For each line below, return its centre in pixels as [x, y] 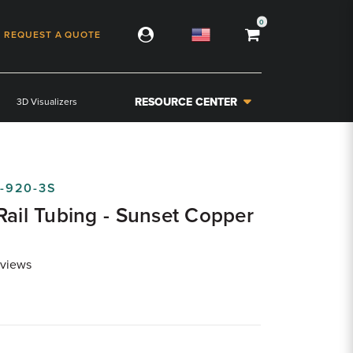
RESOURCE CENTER [186, 102]
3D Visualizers [47, 102]
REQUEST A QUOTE [52, 34]
